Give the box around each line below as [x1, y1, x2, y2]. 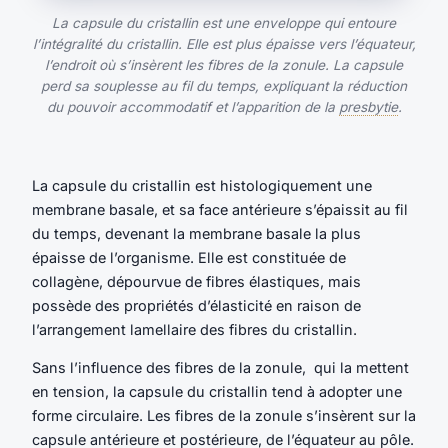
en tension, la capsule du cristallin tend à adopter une [32, 383, 402, 401]
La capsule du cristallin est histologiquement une [32, 176, 372, 194]
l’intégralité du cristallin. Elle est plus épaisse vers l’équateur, [32, 35, 416, 52]
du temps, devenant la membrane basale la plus [32, 224, 361, 242]
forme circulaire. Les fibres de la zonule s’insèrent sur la [32, 407, 416, 425]
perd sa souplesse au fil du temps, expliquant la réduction [41, 77, 407, 94]
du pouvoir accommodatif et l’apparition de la [46, 98, 339, 115]
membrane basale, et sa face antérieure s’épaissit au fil [32, 200, 408, 218]
